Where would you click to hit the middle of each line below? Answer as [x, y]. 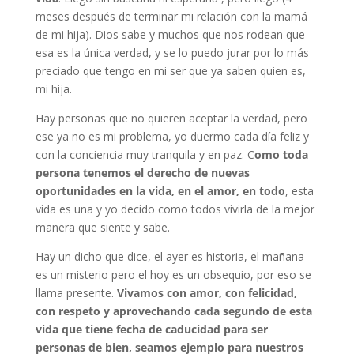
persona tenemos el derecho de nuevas [142, 173]
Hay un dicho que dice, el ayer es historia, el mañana [169, 256]
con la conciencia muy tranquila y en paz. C [145, 154]
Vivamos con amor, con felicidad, [207, 293]
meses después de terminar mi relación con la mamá [171, 16]
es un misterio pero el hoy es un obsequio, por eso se [173, 275]
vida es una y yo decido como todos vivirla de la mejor [175, 209]
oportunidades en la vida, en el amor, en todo [160, 191]
